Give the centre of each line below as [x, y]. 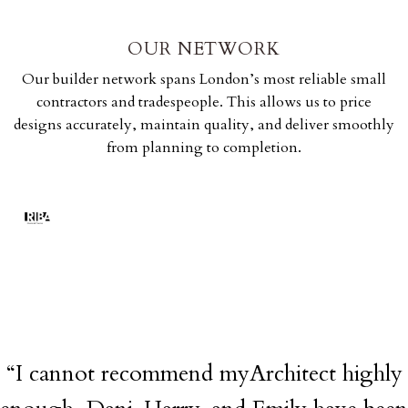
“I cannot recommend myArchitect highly [204, 374]
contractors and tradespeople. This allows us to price [204, 102]
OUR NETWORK [204, 49]
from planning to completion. [204, 148]
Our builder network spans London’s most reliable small [204, 80]
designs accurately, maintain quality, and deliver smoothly [204, 125]
